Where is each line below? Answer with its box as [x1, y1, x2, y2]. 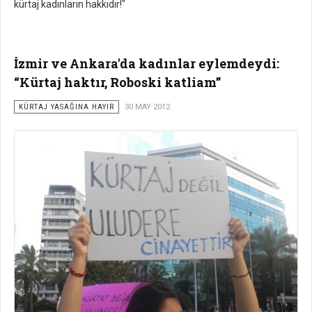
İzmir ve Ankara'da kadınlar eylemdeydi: [14, 54, 279, 72]
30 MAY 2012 [125, 102, 170, 111]
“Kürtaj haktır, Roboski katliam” [14, 73, 221, 91]
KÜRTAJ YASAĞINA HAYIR [19, 102, 114, 111]
